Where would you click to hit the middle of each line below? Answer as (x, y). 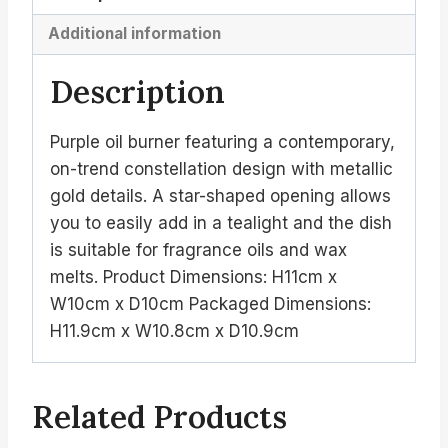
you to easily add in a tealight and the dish (221, 223)
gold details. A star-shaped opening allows (220, 196)
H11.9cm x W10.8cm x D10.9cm (174, 331)
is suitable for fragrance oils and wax (198, 250)
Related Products (159, 417)
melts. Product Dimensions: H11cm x (193, 277)
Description (137, 92)
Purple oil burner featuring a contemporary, (222, 142)
